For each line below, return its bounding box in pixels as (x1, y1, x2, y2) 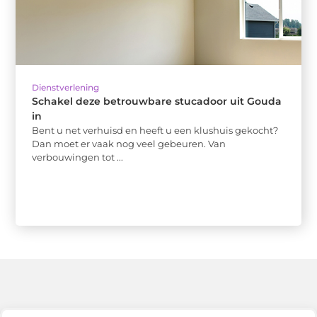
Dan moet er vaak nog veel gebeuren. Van (32, 138, 226, 150)
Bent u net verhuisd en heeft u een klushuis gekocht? (32, 125, 279, 137)
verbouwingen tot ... (32, 151, 124, 163)
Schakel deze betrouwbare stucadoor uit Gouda (32, 95, 282, 108)
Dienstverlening (32, 82, 100, 93)
